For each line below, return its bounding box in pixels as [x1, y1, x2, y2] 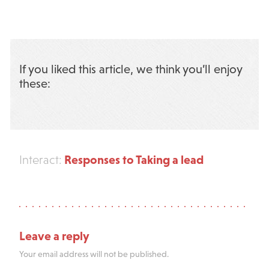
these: [19, 76, 50, 90]
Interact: [19, 153, 62, 166]
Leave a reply [19, 228, 89, 243]
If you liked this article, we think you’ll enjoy [19, 62, 242, 76]
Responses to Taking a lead [61, 152, 204, 166]
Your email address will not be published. [19, 249, 169, 259]
